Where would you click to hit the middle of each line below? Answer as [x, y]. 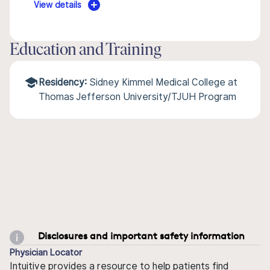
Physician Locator [46, 252]
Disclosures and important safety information [141, 235]
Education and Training [86, 51]
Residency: [63, 82]
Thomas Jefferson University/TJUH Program [137, 97]
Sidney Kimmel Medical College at [163, 82]
